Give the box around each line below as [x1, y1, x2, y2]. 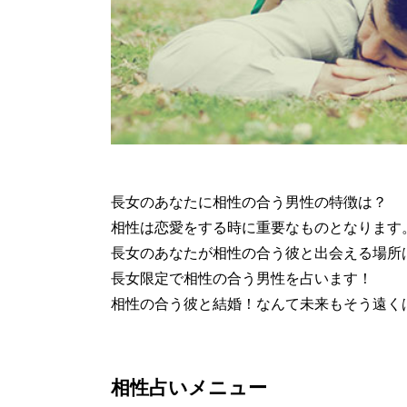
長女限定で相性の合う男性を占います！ [111, 271, 372, 287]
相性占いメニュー [111, 377, 267, 399]
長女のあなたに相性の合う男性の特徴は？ [111, 194, 387, 211]
